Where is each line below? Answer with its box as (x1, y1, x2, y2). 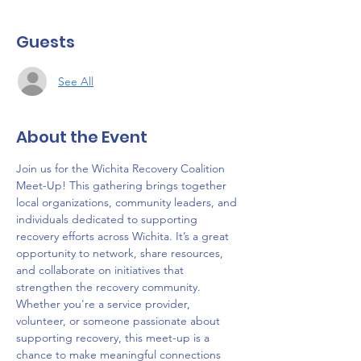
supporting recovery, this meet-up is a (16, 330, 213, 345)
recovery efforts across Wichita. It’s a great (16, 229, 232, 243)
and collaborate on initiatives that (16, 263, 187, 277)
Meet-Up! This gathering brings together (16, 178, 230, 193)
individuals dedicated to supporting (16, 212, 201, 226)
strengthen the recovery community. (16, 280, 204, 294)
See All (58, 73, 93, 89)
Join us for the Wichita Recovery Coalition (16, 161, 228, 176)
